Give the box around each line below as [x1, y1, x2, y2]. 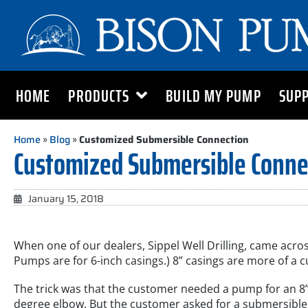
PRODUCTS [68, 81, 130, 109]
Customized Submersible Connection [79, 132, 249, 147]
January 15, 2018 [28, 191, 104, 206]
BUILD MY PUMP [166, 81, 261, 109]
